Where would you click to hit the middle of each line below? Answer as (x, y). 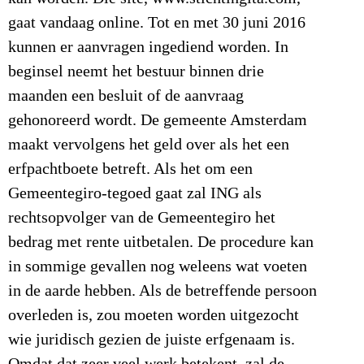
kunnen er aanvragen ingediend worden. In (148, 47)
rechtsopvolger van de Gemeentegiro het (142, 217)
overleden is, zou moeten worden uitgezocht (154, 315)
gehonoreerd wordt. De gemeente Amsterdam (158, 120)
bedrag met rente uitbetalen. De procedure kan (161, 242)
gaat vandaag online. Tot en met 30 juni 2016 (157, 22)
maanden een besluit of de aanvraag (126, 95)
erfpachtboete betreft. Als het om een (130, 169)
